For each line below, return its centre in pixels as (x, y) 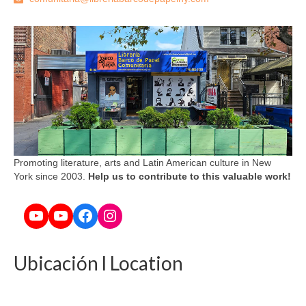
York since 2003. (51, 177)
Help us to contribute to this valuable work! (190, 177)
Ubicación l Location (98, 263)
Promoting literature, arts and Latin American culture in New (142, 163)
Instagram (137, 214)
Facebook (112, 214)
